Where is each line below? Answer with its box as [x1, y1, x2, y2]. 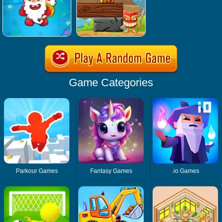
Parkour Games [15, 167, 58, 175]
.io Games [171, 167, 199, 175]
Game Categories [69, 76, 153, 89]
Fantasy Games [90, 167, 132, 175]
